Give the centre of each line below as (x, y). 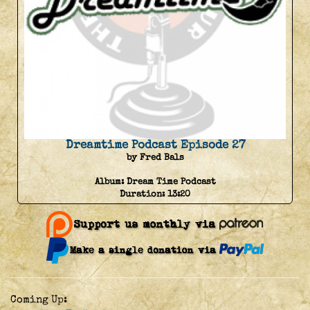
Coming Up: (39, 300)
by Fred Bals (155, 157)
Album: (110, 182)
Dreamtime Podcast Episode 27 (155, 145)
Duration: (144, 194)
